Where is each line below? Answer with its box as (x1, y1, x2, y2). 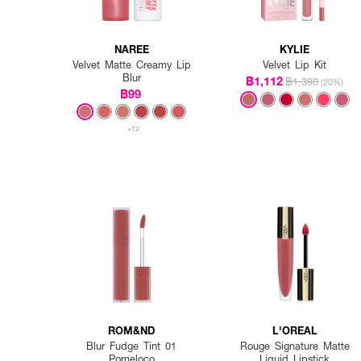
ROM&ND (108, 322, 156, 338)
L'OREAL (272, 322, 317, 338)
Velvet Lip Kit (263, 56, 327, 72)
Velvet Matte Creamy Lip (72, 56, 191, 72)
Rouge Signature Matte (239, 338, 350, 354)
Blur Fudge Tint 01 (86, 338, 177, 354)
